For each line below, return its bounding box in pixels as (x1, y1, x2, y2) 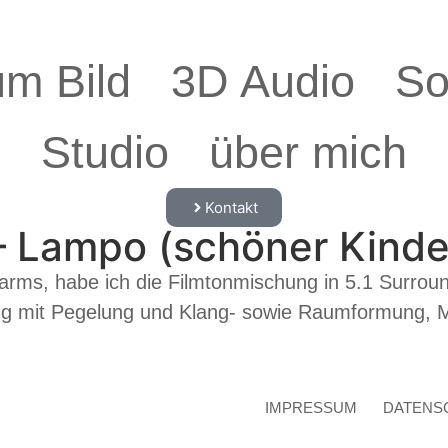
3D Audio (170, 56, 355, 107)
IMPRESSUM (265, 399, 358, 417)
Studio (41, 127, 169, 178)
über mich (209, 127, 407, 178)
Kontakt (205, 198, 258, 217)
